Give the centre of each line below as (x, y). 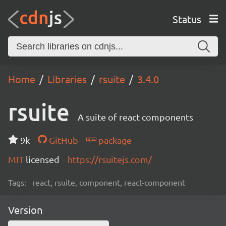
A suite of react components (135, 117)
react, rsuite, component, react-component (109, 182)
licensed (43, 159)
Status (187, 19)
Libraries (67, 79)
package (114, 140)
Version (25, 210)
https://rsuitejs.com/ (110, 159)
